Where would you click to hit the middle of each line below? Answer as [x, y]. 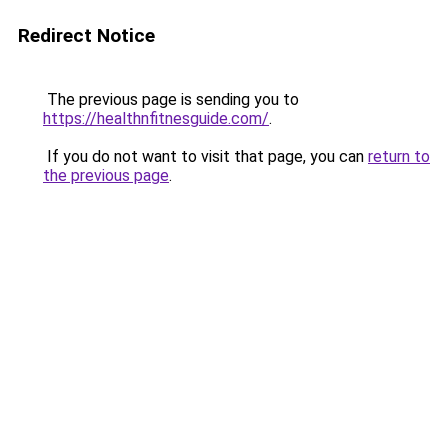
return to [399, 156]
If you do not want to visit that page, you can [205, 156]
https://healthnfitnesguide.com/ [156, 118]
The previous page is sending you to [171, 99]
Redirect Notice [86, 35]
